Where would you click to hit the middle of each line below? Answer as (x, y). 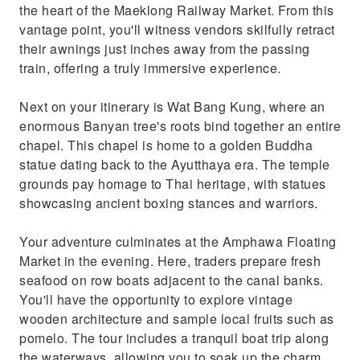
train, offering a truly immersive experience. (150, 68)
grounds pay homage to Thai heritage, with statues (173, 184)
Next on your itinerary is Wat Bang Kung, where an (172, 106)
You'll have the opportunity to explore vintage (156, 299)
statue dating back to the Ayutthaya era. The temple (175, 164)
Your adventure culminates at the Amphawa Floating (178, 241)
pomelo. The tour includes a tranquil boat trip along (174, 338)
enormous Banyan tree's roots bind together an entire (180, 126)
